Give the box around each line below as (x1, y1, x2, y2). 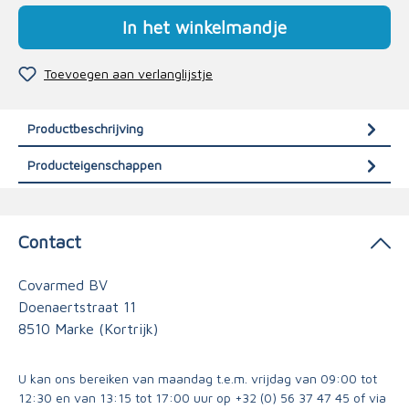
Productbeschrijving (27, 120, 143, 136)
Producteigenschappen (27, 156, 162, 173)
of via (350, 390, 386, 405)
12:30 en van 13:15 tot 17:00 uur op (18, 390, 235, 405)
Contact (18, 231, 81, 252)
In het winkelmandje (122, 16, 287, 37)
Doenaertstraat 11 (18, 299, 136, 315)
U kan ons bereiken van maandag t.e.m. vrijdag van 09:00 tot (18, 371, 377, 386)
